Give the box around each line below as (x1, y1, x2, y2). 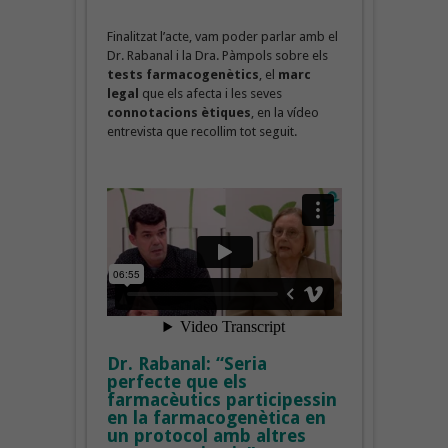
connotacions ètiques (106, 104, 251, 120)
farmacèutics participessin (106, 388, 337, 410)
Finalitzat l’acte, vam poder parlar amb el (106, 28, 338, 44)
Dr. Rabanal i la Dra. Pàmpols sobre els (106, 47, 328, 63)
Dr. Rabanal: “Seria (106, 352, 267, 374)
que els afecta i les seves (138, 85, 282, 101)
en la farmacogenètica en (106, 406, 326, 428)
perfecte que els (106, 370, 247, 392)
